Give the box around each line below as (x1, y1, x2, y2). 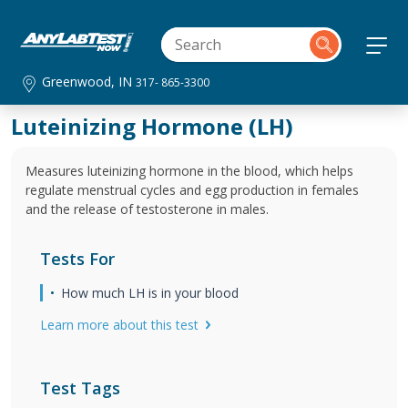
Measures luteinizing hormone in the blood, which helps (25, 162, 353, 179)
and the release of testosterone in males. (25, 200, 269, 218)
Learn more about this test (40, 316, 199, 333)
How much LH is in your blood (61, 284, 239, 301)
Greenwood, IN (42, 73, 137, 90)
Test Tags (40, 377, 120, 399)
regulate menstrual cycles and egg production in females (25, 181, 359, 199)
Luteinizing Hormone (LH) (11, 111, 293, 141)
